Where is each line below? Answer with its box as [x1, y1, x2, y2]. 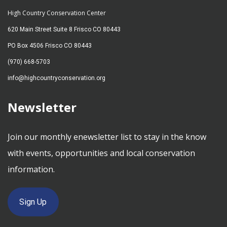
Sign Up [19, 197, 47, 207]
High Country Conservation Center [8, 8, 106, 17]
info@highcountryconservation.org [8, 74, 105, 82]
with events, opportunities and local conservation [8, 147, 195, 159]
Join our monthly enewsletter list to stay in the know [8, 131, 206, 142]
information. [8, 163, 55, 175]
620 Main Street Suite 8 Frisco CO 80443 [8, 25, 121, 33]
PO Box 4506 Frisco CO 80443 [8, 42, 92, 49]
